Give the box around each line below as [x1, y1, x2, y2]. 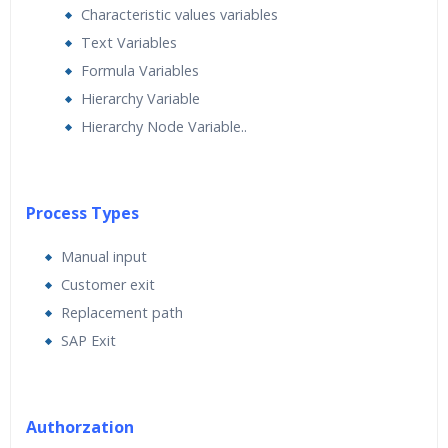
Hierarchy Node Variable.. [81, 117, 247, 136]
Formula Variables [81, 61, 199, 80]
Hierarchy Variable [81, 89, 200, 108]
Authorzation [26, 416, 134, 438]
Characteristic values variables [81, 5, 278, 24]
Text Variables [81, 33, 177, 52]
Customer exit [61, 275, 155, 294]
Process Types [26, 202, 139, 224]
